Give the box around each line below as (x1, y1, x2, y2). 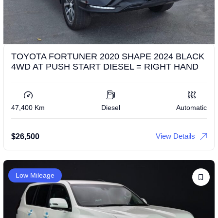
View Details (156, 131, 195, 140)
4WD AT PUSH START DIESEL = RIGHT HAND (11, 61, 199, 72)
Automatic (176, 103, 207, 111)
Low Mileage (16, 171, 54, 179)
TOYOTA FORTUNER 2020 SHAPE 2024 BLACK (11, 51, 204, 61)
